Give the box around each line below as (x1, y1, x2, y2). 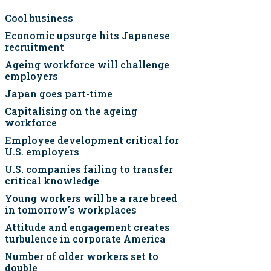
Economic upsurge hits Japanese (5, 29, 170, 42)
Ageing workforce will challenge (5, 58, 169, 71)
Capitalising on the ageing (5, 105, 137, 117)
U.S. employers (5, 145, 79, 158)
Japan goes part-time (5, 87, 113, 100)
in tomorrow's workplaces (5, 203, 137, 216)
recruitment (5, 41, 64, 53)
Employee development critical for (5, 134, 179, 146)
